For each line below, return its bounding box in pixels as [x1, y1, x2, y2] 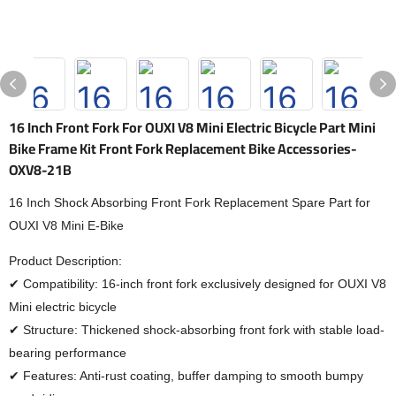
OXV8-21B [9, 156, 72, 183]
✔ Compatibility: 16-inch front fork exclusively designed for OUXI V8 [9, 277, 386, 291]
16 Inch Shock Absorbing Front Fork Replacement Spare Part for [9, 195, 370, 209]
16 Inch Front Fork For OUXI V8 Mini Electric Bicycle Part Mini [9, 114, 376, 141]
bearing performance [9, 346, 126, 360]
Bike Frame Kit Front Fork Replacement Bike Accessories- [9, 135, 356, 162]
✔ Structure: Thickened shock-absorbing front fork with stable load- [9, 323, 385, 337]
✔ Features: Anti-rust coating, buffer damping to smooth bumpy [9, 369, 363, 383]
